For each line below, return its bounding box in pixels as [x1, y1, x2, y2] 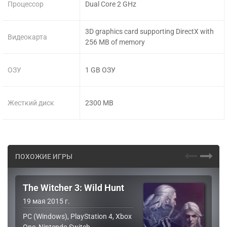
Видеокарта [8, 32, 47, 41]
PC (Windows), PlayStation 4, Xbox [23, 212, 132, 221]
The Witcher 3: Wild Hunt [23, 183, 124, 194]
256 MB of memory [85, 38, 145, 47]
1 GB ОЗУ [85, 65, 116, 74]
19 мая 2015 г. [23, 197, 70, 206]
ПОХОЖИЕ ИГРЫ [15, 152, 72, 161]
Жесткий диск [8, 98, 54, 107]
